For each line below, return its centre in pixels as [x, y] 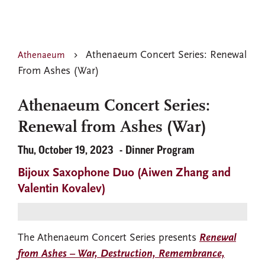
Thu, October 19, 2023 [66, 151]
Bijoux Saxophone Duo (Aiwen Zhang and [124, 173]
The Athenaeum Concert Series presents [109, 238]
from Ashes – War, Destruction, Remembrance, [121, 254]
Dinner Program [160, 151]
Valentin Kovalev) [62, 189]
